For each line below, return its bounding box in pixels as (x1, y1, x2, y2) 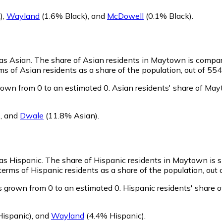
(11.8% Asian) (44, 111, 98, 121)
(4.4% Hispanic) (84, 211, 144, 221)
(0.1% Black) (144, 10, 192, 21)
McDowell (107, 10, 144, 21)
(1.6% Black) (40, 10, 88, 21)
